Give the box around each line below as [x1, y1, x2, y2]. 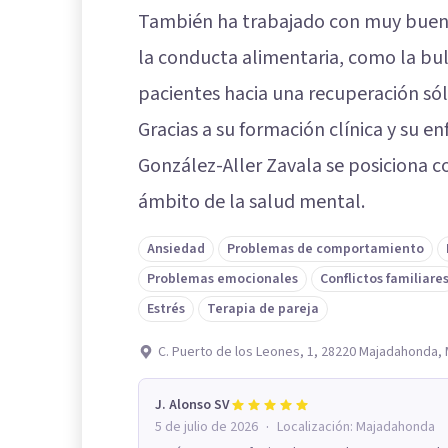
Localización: [277, 416, 356, 437]
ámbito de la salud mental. [138, 187, 365, 216]
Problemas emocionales [147, 268, 298, 289]
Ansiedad [147, 238, 205, 259]
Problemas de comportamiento [227, 238, 424, 259]
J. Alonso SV [155, 394, 230, 415]
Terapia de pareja [207, 298, 319, 319]
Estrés [147, 298, 185, 319]
